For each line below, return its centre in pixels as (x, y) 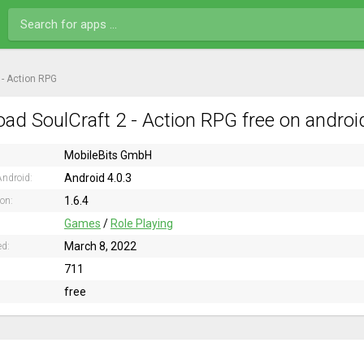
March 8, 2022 (100, 246)
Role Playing (142, 223)
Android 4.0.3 (98, 178)
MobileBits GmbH (108, 155)
